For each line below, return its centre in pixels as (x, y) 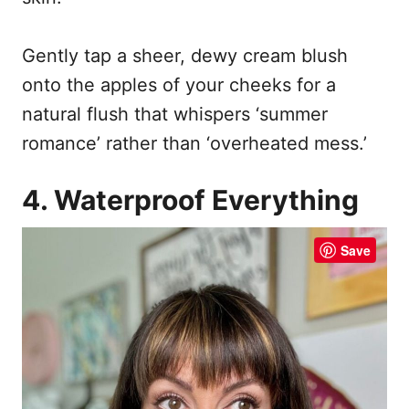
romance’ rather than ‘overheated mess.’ (194, 144)
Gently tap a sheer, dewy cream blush (185, 56)
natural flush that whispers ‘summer (175, 115)
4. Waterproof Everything (190, 200)
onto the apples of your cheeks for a (179, 85)
